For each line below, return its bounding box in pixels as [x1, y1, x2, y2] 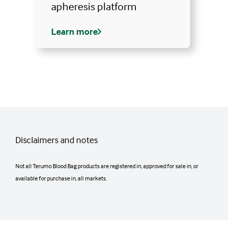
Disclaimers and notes [15, 134, 98, 146]
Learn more [51, 26, 98, 38]
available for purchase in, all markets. [15, 174, 107, 182]
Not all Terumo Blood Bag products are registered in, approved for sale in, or [15, 162, 198, 170]
